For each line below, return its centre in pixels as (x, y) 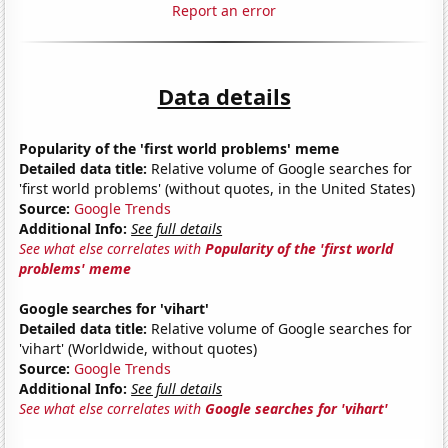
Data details (224, 95)
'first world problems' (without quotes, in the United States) (217, 188)
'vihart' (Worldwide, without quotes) (138, 348)
